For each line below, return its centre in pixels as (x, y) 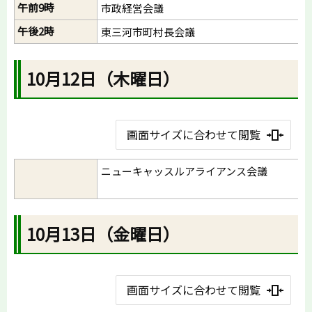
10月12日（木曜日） (103, 79)
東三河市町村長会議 (148, 32)
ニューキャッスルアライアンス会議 (189, 171)
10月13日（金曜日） (103, 234)
